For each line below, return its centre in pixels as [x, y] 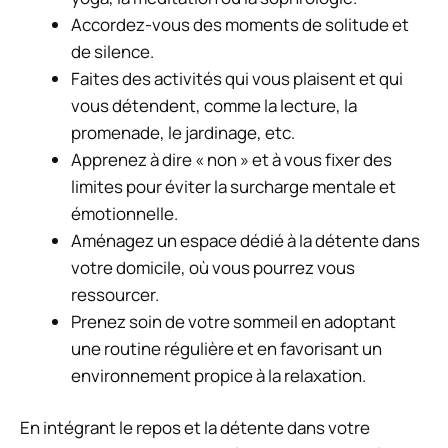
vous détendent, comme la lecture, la [214, 105]
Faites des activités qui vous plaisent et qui [237, 78]
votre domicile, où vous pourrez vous [213, 267]
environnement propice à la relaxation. [218, 375]
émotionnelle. [124, 213]
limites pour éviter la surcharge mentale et [233, 186]
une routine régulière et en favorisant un [226, 348]
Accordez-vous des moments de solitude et [240, 24]
